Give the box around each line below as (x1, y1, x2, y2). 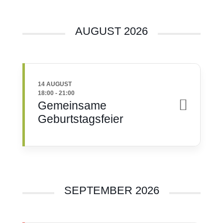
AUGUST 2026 (75, 25, 148, 37)
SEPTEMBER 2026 (64, 184, 159, 197)
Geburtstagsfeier (37, 112, 123, 125)
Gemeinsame (37, 99, 107, 112)
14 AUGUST (37, 81, 72, 88)
